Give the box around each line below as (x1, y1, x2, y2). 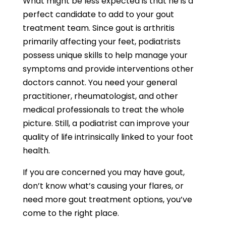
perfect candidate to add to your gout (22, 9, 174, 20)
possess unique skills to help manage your (22, 49, 188, 61)
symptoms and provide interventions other (22, 63, 194, 75)
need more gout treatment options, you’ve (22, 194, 192, 205)
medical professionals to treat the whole (22, 104, 184, 116)
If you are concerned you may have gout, (22, 166, 185, 178)
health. (22, 145, 50, 156)
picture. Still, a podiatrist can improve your (22, 118, 190, 129)
